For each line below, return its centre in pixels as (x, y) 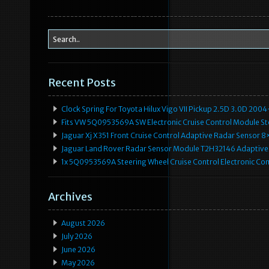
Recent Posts (82, 83)
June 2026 (78, 250)
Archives (70, 197)
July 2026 (77, 237)
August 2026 (83, 223)
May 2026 (78, 263)
